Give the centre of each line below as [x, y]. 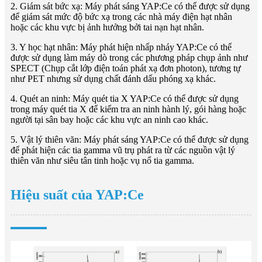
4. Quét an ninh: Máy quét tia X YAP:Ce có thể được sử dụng [125, 98]
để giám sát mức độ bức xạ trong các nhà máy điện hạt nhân [121, 16]
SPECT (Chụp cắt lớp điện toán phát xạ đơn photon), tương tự [126, 68]
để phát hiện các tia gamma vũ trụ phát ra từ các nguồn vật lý [123, 150]
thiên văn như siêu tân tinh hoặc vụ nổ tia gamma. [102, 160]
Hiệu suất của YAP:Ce [77, 194]
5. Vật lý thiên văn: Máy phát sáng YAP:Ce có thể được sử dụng [130, 139]
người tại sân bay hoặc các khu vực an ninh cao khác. [109, 119]
